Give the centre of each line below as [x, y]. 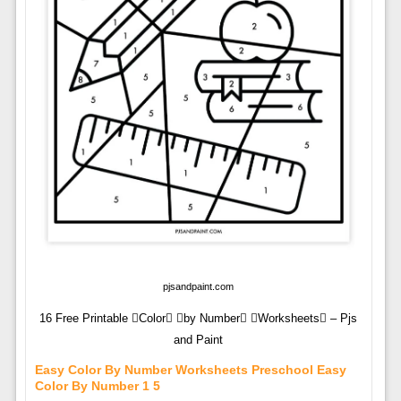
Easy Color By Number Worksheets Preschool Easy [190, 369]
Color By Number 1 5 [97, 385]
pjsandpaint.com [199, 286]
